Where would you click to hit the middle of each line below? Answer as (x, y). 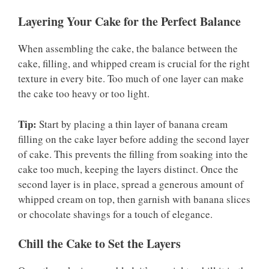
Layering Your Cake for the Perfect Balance (129, 22)
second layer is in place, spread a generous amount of (131, 184)
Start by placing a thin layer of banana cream (132, 124)
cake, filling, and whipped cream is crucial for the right (134, 64)
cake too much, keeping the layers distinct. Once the (128, 169)
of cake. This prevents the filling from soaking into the (133, 154)
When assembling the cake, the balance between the (128, 49)
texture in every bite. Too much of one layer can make (131, 79)
